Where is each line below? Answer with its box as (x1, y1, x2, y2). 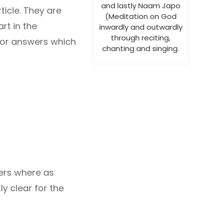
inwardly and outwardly (99, 22, 182, 32)
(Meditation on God (105, 11, 177, 21)
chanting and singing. (102, 43, 179, 54)
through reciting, (111, 33, 170, 43)
